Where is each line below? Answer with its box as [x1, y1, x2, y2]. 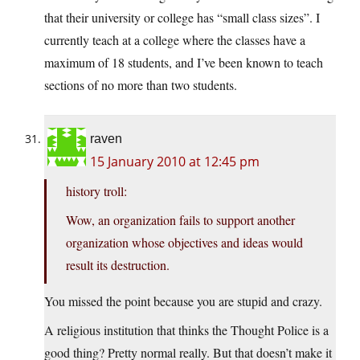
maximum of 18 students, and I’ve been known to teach [44, 54, 323, 72]
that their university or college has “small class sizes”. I [44, 9, 320, 27]
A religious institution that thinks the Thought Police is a [44, 321, 329, 339]
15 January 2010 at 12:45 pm [90, 153, 260, 171]
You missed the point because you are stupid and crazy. [44, 292, 322, 310]
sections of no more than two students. [44, 76, 237, 94]
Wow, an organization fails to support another [66, 211, 295, 229]
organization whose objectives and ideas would [66, 234, 303, 252]
